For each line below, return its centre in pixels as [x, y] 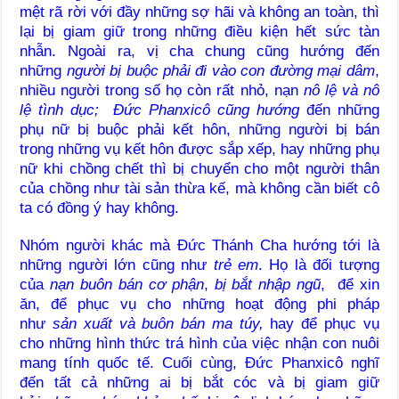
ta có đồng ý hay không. [100, 208]
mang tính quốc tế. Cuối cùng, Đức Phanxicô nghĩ [199, 362]
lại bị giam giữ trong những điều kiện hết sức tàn [199, 31]
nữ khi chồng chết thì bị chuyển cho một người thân [199, 168]
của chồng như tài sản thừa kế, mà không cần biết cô [199, 188]
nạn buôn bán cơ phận [127, 284]
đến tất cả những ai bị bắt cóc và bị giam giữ [199, 382]
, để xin [350, 284]
